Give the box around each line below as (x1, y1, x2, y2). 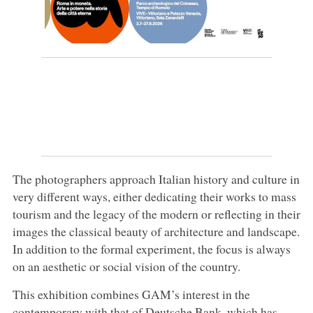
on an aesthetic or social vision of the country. (12, 257, 240, 275)
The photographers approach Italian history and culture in (12, 170, 300, 187)
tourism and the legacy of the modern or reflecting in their (12, 205, 300, 222)
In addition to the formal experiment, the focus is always (12, 240, 291, 257)
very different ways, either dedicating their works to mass (12, 187, 296, 205)
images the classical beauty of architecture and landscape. (12, 222, 300, 240)
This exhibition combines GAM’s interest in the (12, 285, 250, 303)
